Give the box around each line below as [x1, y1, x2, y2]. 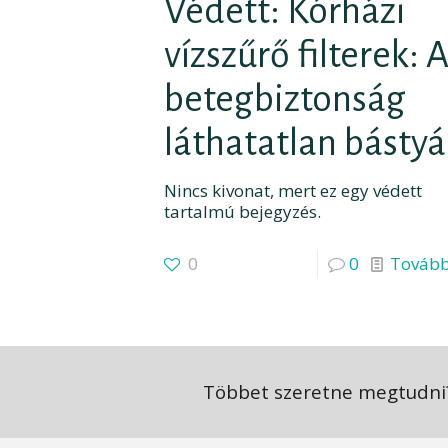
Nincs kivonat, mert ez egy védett [163, 179, 422, 203]
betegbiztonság [163, 79, 406, 120]
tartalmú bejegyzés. [163, 200, 321, 224]
